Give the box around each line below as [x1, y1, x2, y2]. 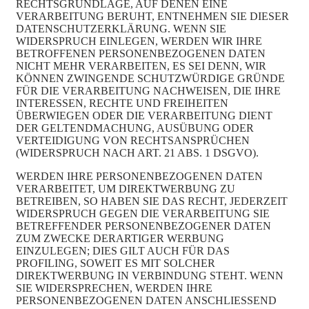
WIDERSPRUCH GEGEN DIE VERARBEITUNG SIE [16, 208, 270, 220]
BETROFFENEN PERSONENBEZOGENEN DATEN [16, 48, 266, 60]
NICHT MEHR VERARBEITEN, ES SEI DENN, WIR [16, 60, 266, 72]
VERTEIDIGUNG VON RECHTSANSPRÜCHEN [16, 134, 250, 147]
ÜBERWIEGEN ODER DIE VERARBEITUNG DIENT [16, 110, 272, 122]
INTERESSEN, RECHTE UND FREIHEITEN [16, 97, 228, 110]
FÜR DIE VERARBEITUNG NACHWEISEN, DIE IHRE [16, 85, 281, 97]
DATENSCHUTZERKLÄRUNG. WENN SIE [16, 23, 226, 35]
